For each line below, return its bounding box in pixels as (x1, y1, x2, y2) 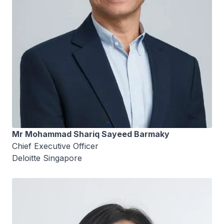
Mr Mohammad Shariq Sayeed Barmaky (12, 129, 171, 139)
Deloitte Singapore (12, 153, 82, 163)
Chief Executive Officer (12, 141, 98, 151)
